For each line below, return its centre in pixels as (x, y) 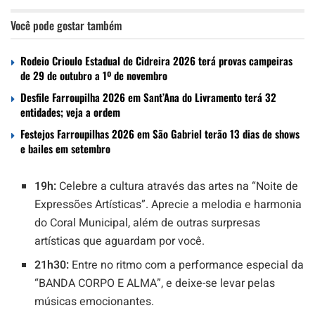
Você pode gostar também (66, 25)
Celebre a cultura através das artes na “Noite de (178, 186)
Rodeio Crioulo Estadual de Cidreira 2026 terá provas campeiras (156, 60)
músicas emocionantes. (95, 301)
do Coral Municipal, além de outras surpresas (148, 223)
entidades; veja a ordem (70, 111)
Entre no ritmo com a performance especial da (187, 265)
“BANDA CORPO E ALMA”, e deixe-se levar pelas (155, 283)
